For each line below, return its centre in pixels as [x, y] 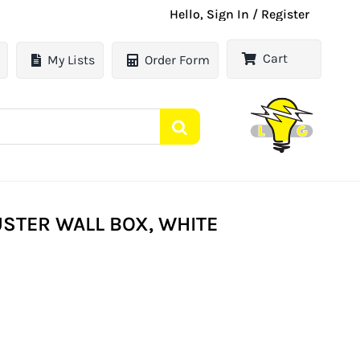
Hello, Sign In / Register [240, 14]
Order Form [178, 60]
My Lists [72, 60]
